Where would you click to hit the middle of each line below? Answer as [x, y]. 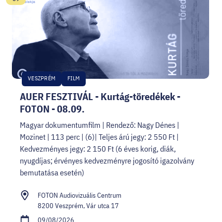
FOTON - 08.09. [52, 109]
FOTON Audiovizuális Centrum [80, 195]
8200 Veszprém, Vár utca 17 [78, 206]
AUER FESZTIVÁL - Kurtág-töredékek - [100, 97]
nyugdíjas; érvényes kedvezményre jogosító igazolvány [107, 161]
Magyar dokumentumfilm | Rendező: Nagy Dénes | [100, 125]
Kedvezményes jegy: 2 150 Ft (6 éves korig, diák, [98, 149]
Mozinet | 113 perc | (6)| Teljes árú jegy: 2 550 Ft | [99, 137]
